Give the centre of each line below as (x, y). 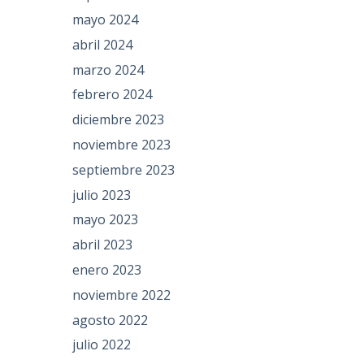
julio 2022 (102, 345)
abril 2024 (103, 44)
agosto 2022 (110, 320)
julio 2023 (102, 195)
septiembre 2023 (124, 169)
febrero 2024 (113, 95)
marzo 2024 (108, 69)
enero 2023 (107, 269)
